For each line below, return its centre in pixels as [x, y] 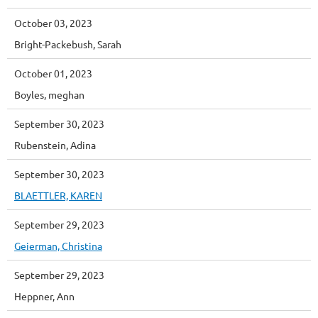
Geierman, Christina [58, 245]
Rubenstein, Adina [55, 144]
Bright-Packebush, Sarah [68, 44]
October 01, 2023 [53, 73]
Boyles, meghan [49, 94]
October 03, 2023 [53, 22]
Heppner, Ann [44, 296]
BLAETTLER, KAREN [58, 195]
